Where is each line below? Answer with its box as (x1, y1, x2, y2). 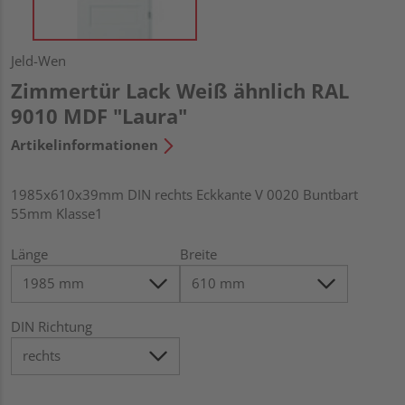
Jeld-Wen (11, 51, 66, 70)
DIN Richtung (11, 316, 92, 335)
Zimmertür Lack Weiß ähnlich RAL (11, 76, 349, 104)
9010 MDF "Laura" (11, 101, 187, 129)
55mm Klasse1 (11, 203, 103, 222)
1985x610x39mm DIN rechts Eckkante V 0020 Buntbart (11, 184, 358, 203)
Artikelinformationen (11, 135, 158, 154)
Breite (179, 244, 217, 263)
